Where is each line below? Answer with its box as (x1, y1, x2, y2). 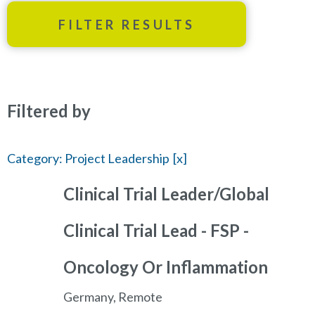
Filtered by (7, 101, 91, 122)
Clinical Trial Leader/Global (63, 184, 269, 205)
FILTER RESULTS (58, 16, 195, 32)
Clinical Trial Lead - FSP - (63, 220, 249, 241)
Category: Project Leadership (7, 150, 169, 167)
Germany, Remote (63, 289, 162, 305)
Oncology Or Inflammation (63, 257, 268, 278)
